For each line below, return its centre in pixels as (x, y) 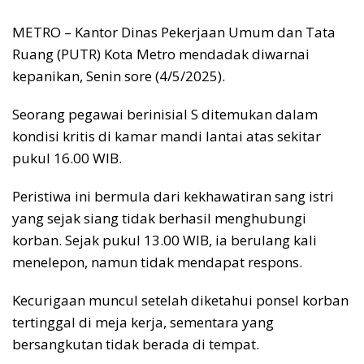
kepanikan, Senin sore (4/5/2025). (119, 76)
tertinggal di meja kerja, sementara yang (143, 323)
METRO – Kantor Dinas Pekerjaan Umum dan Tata (174, 32)
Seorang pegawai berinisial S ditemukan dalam (165, 115)
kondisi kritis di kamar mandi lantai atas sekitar (167, 136)
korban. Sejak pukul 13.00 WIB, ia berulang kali (165, 240)
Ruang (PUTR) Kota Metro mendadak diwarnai (161, 54)
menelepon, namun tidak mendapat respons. (157, 262)
